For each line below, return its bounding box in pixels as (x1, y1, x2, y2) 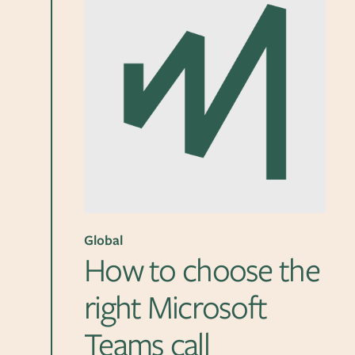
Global (84, 230, 123, 250)
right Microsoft (84, 283, 267, 330)
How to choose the (84, 246, 319, 293)
